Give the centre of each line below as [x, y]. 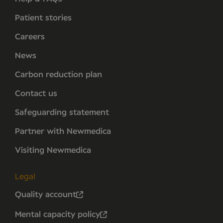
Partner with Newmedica [63, 131]
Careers [30, 37]
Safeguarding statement [62, 112]
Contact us [36, 93]
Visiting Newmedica [53, 150]
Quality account [46, 195]
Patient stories [43, 18]
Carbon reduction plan [58, 74]
